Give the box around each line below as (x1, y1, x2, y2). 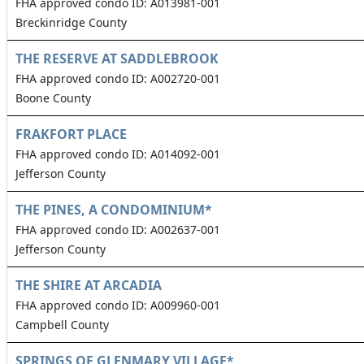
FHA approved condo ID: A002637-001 (15, 222, 220, 238)
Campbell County (15, 317, 109, 333)
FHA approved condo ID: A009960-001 (15, 297, 220, 314)
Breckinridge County (15, 15, 127, 31)
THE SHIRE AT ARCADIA (15, 276, 162, 295)
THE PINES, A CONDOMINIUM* (15, 201, 212, 219)
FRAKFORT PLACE (15, 125, 127, 144)
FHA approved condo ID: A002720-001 (15, 71, 220, 87)
